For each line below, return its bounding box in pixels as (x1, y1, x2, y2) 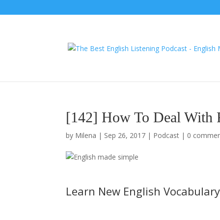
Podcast (153, 131, 180, 140)
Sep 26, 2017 (104, 131, 146, 140)
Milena (75, 131, 97, 140)
